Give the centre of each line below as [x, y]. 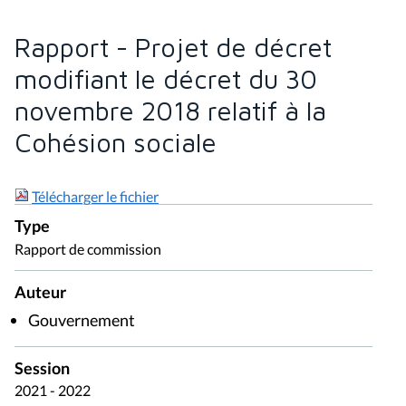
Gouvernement [82, 319]
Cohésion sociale [116, 142]
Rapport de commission [88, 248]
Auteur [40, 292]
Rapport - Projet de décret [173, 47]
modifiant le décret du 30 [166, 78]
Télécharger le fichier [95, 196]
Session [42, 368]
